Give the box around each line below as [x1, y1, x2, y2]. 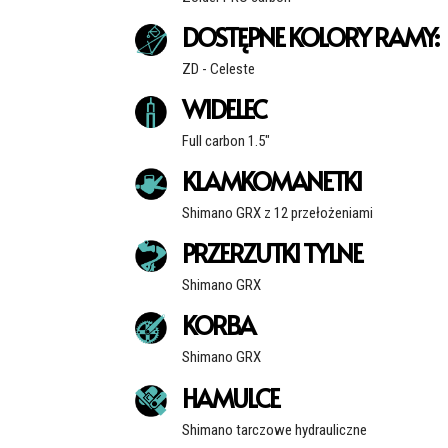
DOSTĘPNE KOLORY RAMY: [181, 18, 438, 54]
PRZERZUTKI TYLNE [181, 235, 362, 271]
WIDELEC [181, 91, 266, 126]
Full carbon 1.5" [181, 132, 270, 150]
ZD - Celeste [181, 59, 255, 78]
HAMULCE [181, 379, 279, 415]
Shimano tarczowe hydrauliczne [181, 420, 367, 439]
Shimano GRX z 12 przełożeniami [181, 204, 373, 223]
